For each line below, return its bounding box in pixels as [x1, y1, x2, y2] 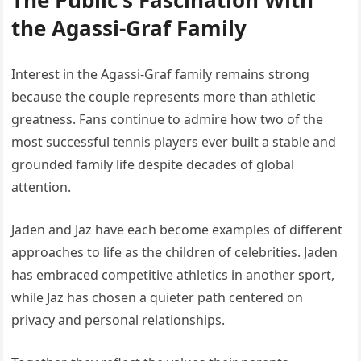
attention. [11, 178, 72, 197]
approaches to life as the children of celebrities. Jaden [11, 243, 338, 262]
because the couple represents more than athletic [11, 88, 317, 106]
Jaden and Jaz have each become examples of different [11, 221, 343, 239]
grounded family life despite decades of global [11, 156, 295, 174]
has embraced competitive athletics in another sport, [11, 266, 335, 284]
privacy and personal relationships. [11, 311, 226, 330]
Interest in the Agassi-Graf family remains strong [11, 65, 310, 84]
